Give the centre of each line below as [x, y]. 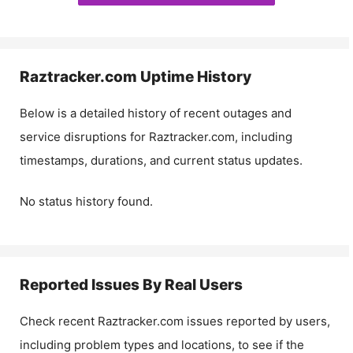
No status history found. [86, 201]
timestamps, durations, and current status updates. [161, 160]
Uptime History [194, 76]
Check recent [59, 321]
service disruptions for [84, 136]
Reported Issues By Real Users [131, 285]
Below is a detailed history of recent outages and [156, 113]
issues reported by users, [257, 321]
